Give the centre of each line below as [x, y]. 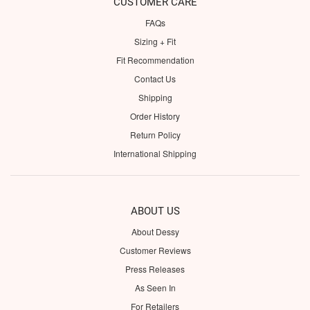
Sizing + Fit [155, 41]
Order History [155, 116]
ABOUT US [155, 211]
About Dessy [155, 231]
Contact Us [155, 78]
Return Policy [155, 134]
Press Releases [155, 268]
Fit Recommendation [155, 60]
